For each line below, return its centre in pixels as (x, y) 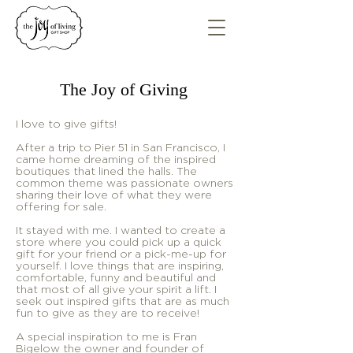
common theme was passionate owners (124, 182)
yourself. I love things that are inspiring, (120, 265)
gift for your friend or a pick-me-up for (121, 253)
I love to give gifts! (66, 123)
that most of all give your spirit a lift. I (116, 289)
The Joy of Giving (126, 89)
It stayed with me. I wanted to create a (121, 230)
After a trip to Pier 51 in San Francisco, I (121, 147)
